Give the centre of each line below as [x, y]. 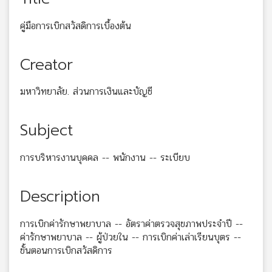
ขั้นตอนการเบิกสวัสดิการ [66, 250]
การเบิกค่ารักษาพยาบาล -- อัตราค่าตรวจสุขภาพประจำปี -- [131, 223]
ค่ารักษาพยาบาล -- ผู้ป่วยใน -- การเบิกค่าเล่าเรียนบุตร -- [131, 237]
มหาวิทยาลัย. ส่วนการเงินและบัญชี [86, 92]
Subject [46, 131]
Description [60, 197]
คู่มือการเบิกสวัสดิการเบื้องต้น [76, 25]
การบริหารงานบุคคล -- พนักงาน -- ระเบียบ [105, 158]
